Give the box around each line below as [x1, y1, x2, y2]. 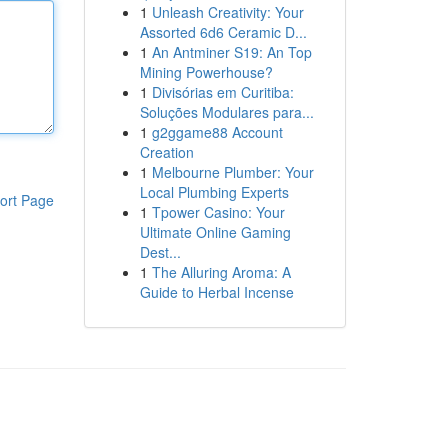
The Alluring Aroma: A [151, 262, 291, 282]
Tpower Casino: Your [151, 202, 285, 222]
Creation [139, 142, 194, 162]
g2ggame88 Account [151, 122, 283, 142]
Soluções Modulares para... [139, 102, 314, 122]
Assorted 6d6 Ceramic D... [139, 22, 307, 42]
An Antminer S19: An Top [151, 42, 312, 62]
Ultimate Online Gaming [139, 222, 291, 242]
